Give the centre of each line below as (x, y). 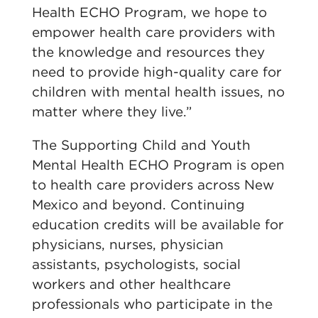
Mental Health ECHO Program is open (158, 165)
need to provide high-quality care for (157, 72)
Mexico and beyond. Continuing (138, 205)
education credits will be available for (158, 225)
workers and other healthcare (131, 284)
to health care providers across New (153, 185)
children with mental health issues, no (158, 92)
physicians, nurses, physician (127, 245)
